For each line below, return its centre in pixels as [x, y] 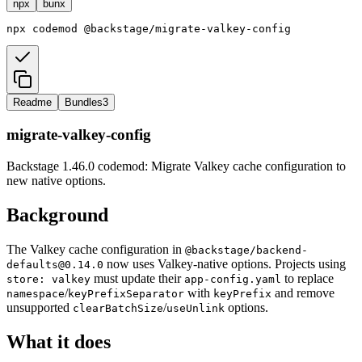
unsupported [40, 307]
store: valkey [48, 279]
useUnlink [196, 308]
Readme [32, 103]
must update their [137, 278]
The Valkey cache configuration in [96, 249]
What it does [59, 341]
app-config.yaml [233, 279]
